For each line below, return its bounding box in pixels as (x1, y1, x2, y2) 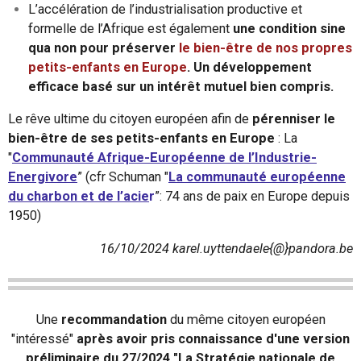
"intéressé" (11, 330, 77, 346)
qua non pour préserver (27, 40, 179, 56)
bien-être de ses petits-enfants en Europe (8, 131, 278, 147)
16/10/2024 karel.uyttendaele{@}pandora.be (100, 240, 353, 256)
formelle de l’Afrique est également (27, 21, 230, 37)
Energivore (8, 169, 77, 185)
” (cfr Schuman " (77, 169, 168, 185)
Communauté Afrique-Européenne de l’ (12, 150, 255, 166)
